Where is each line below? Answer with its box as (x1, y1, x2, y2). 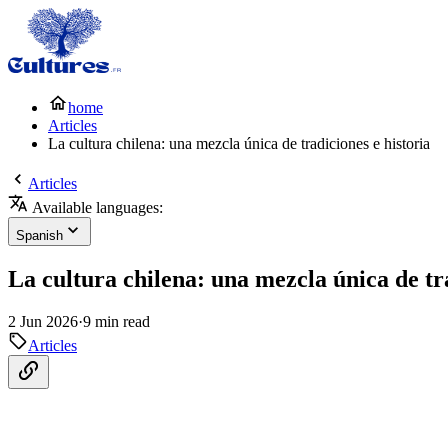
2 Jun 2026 (8, 312, 78, 330)
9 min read (83, 312, 150, 330)
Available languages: (28, 199, 163, 216)
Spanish (16, 228, 63, 243)
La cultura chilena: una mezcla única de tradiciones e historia (48, 135, 430, 152)
